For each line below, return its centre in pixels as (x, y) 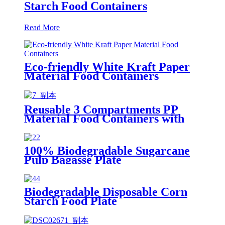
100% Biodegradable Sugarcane (107, 150)
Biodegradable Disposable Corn (106, 192)
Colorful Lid (57, 127)
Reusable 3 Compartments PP (101, 109)
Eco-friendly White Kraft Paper (107, 67)
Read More (42, 27)
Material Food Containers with (104, 118)
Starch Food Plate (71, 201)
